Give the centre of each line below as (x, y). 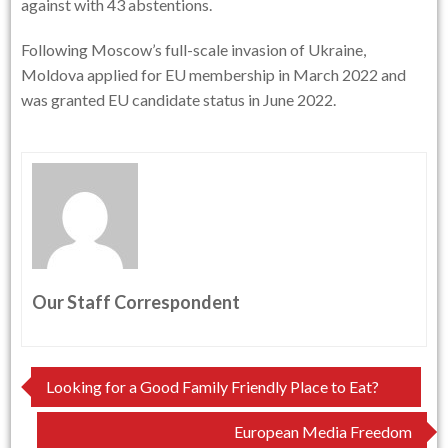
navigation (91, 424)
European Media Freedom (322, 431)
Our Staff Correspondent (136, 301)
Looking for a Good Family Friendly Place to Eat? (213, 386)
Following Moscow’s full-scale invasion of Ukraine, (194, 49)
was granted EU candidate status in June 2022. (179, 99)
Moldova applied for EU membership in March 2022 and (214, 74)
